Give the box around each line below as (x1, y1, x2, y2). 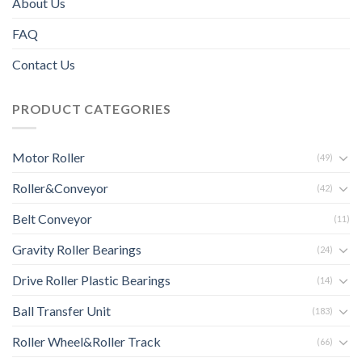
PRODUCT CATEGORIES (12, 100, 171, 116)
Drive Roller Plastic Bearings (12, 272, 170, 288)
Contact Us (12, 56, 75, 72)
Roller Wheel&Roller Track (12, 334, 161, 350)
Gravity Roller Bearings (12, 242, 141, 258)
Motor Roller (12, 149, 85, 166)
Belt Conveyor (12, 211, 92, 227)
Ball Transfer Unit (12, 303, 111, 319)
